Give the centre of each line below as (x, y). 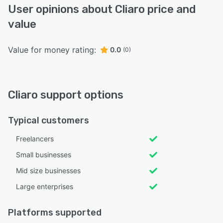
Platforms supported (55, 212)
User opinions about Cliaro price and (102, 9)
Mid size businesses (48, 170)
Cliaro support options (66, 95)
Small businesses (44, 154)
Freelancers (35, 138)
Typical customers (49, 120)
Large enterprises (45, 186)
